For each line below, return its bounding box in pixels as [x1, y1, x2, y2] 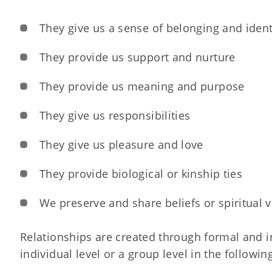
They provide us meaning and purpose [39, 79, 245, 93]
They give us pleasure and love [39, 137, 203, 152]
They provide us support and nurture [39, 50, 236, 64]
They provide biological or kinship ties [39, 166, 243, 181]
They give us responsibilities [39, 108, 191, 123]
